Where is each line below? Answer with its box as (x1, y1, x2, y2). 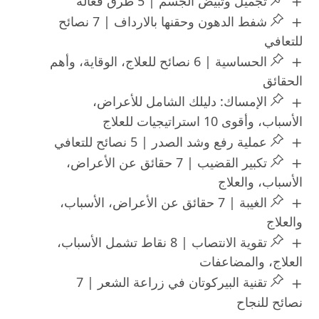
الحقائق (263, 72, 303, 90)
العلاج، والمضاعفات (199, 253, 303, 271)
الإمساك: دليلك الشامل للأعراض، (92, 93, 267, 110)
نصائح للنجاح (236, 293, 303, 310)
